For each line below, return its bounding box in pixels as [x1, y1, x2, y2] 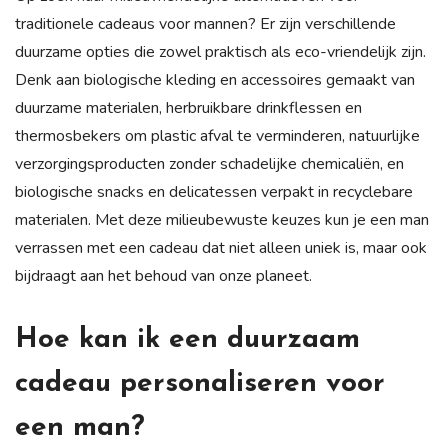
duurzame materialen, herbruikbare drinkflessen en [15, 96, 362, 119]
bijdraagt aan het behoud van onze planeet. [15, 264, 312, 287]
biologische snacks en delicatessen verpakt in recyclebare [15, 180, 413, 203]
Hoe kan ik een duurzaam [15, 325, 360, 354]
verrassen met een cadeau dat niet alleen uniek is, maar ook [15, 236, 427, 259]
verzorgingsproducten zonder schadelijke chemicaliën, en [15, 152, 404, 175]
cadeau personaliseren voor [15, 369, 385, 398]
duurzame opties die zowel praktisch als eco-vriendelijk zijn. [15, 40, 426, 63]
